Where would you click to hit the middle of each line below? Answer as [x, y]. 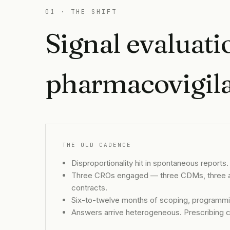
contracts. [89, 188]
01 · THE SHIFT [81, 12]
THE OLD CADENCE [97, 145]
